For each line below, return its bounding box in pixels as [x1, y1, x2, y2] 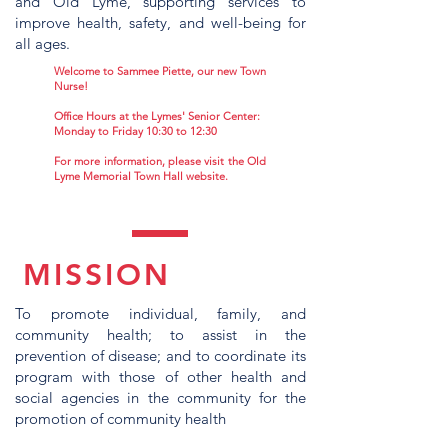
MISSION [23, 257, 171, 293]
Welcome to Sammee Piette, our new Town [54, 64, 266, 78]
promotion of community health [15, 409, 226, 428]
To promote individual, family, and [15, 304, 306, 323]
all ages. [15, 34, 70, 53]
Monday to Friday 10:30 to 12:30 [54, 124, 217, 138]
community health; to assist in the [15, 325, 306, 344]
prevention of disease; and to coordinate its [15, 346, 306, 365]
